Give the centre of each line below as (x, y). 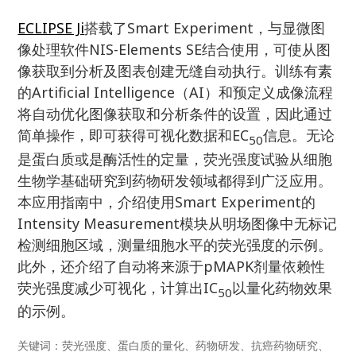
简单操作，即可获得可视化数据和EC (133, 135)
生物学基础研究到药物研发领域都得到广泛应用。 (175, 180)
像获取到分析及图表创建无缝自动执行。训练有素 (175, 71)
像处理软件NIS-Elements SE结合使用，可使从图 (174, 49)
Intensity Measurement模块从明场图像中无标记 (178, 223)
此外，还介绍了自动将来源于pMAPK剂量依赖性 (172, 266)
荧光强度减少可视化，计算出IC (118, 287)
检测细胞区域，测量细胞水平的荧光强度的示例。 (175, 244)
